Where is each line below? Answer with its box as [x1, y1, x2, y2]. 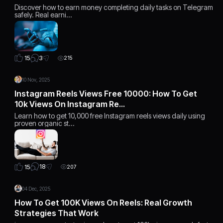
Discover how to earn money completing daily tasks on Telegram [14, 2, 214, 11]
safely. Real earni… [14, 10, 72, 19]
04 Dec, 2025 [22, 185, 51, 192]
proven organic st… [14, 119, 75, 127]
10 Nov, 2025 [22, 77, 50, 83]
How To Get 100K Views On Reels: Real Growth [14, 197, 193, 208]
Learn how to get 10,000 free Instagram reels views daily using [14, 111, 206, 120]
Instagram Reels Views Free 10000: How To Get [14, 89, 198, 99]
